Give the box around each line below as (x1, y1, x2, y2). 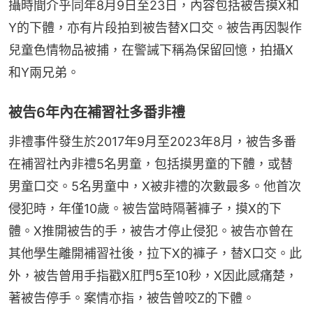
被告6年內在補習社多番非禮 (8, 103, 185, 121)
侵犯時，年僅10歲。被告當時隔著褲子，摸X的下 (8, 201, 282, 216)
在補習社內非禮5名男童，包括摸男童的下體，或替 (8, 156, 293, 171)
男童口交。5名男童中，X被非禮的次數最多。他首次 (8, 178, 301, 194)
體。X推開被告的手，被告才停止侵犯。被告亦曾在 (8, 223, 293, 238)
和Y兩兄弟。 (8, 64, 80, 80)
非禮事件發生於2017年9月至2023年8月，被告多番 (8, 133, 296, 149)
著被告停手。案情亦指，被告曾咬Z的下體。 (8, 290, 255, 305)
